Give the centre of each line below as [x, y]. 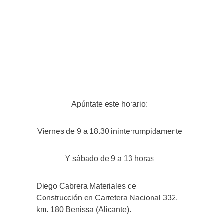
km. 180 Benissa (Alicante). [84, 210]
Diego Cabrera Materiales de [86, 186]
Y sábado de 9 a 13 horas [109, 159]
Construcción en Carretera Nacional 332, [107, 198]
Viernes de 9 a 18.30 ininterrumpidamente [109, 131]
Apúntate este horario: [109, 104]
